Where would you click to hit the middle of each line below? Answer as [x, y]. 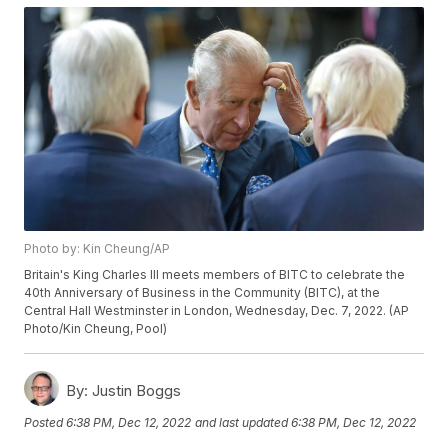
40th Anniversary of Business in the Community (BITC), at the [202, 293]
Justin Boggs [135, 391]
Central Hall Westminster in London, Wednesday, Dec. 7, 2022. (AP [217, 311]
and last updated [242, 422]
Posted [45, 422]
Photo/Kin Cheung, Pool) [96, 329]
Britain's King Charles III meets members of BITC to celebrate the [215, 275]
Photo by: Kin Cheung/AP [97, 249]
